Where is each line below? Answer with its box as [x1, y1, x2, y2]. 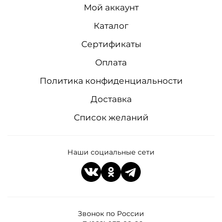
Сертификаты [81, 39, 141, 49]
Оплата [95, 57, 127, 67]
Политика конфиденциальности [39, 75, 183, 86]
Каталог [94, 20, 128, 31]
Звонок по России [78, 209, 144, 218]
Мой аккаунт [83, 2, 139, 12]
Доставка [90, 94, 132, 104]
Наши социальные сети [67, 147, 155, 157]
